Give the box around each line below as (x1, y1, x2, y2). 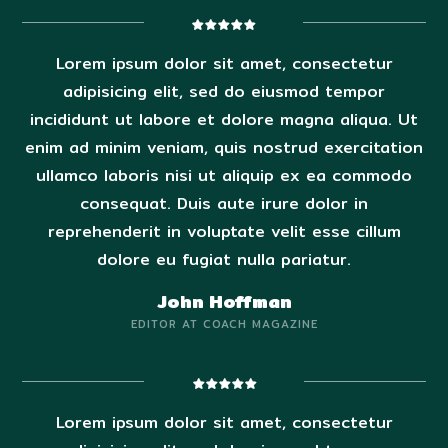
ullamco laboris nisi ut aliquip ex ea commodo (36, 162, 412, 188)
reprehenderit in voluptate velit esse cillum (47, 218, 401, 244)
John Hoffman (156, 286, 292, 316)
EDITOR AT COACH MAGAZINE (130, 314, 318, 333)
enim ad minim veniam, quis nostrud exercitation (25, 134, 423, 160)
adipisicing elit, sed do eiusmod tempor (63, 78, 385, 104)
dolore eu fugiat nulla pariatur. (97, 246, 351, 272)
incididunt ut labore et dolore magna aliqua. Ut (30, 106, 418, 132)
